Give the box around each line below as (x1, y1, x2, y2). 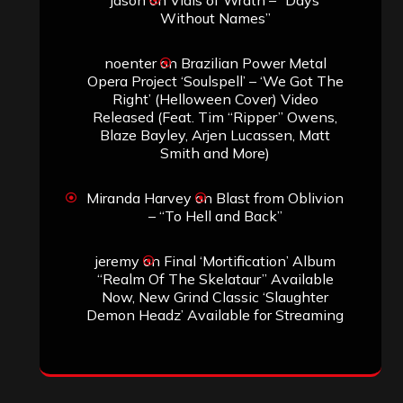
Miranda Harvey (86, 188, 192, 207)
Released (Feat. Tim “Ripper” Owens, (93, 107, 337, 126)
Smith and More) (160, 143, 270, 162)
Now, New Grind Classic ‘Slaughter (102, 287, 328, 306)
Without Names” (159, 8, 271, 27)
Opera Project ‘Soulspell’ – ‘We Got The (86, 71, 344, 90)
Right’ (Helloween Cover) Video (112, 89, 318, 108)
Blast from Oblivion (216, 188, 344, 207)
